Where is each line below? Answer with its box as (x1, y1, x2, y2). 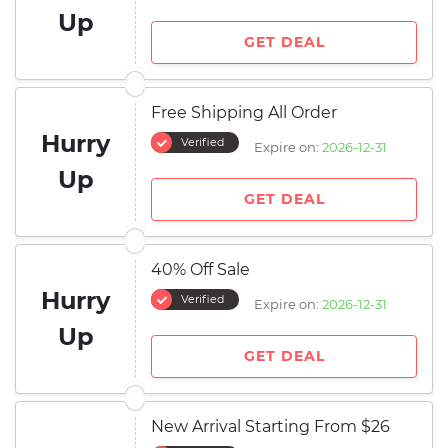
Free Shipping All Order (151, 103, 337, 122)
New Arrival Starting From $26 (151, 417, 390, 436)
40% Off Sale (151, 260, 250, 279)
